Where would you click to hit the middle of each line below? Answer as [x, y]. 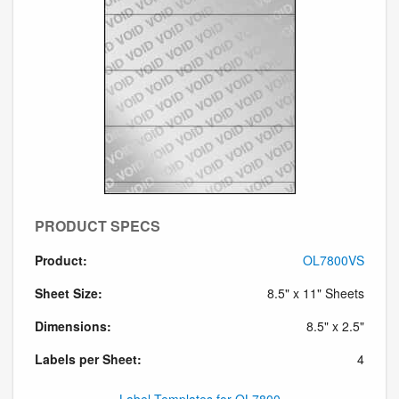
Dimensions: [73, 326]
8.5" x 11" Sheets [316, 293]
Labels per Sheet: [88, 358]
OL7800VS [334, 260]
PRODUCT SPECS [98, 225]
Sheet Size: [69, 293]
